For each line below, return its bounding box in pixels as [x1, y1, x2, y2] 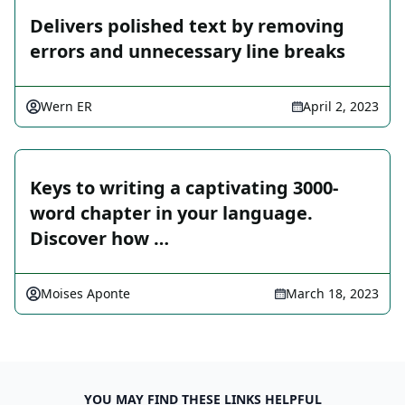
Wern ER [41, 98, 92, 116]
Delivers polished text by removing [30, 14, 344, 39]
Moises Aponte [41, 285, 130, 303]
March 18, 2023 [286, 285, 379, 303]
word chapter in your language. [30, 201, 313, 226]
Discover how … [30, 226, 169, 251]
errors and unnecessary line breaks [30, 39, 345, 64]
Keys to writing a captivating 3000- [30, 175, 338, 201]
